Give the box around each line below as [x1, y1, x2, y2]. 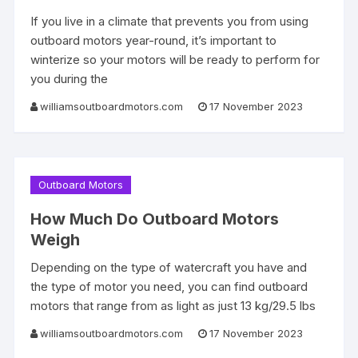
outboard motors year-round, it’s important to [30, 32, 277, 48]
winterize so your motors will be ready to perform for [30, 51, 320, 67]
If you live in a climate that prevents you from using [30, 13, 309, 29]
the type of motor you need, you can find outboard [30, 278, 308, 294]
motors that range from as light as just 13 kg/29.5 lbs [30, 297, 316, 313]
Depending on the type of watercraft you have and [30, 259, 308, 275]
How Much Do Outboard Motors [30, 209, 280, 229]
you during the [30, 70, 109, 86]
